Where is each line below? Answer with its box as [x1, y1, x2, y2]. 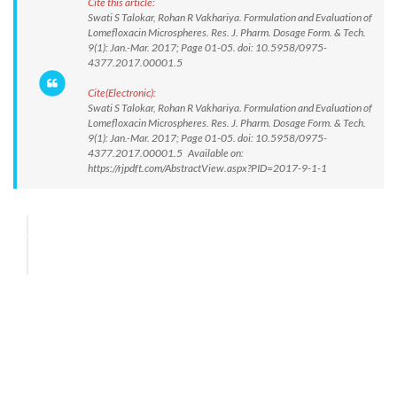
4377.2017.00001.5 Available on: [88, 146, 244, 160]
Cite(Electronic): [88, 86, 156, 99]
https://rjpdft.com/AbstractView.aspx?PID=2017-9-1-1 [88, 161, 327, 175]
